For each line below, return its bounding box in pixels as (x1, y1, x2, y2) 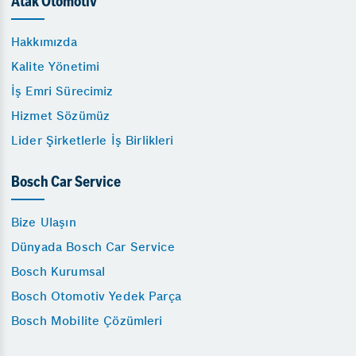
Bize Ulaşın (11, 215, 76, 230)
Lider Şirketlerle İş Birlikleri (11, 133, 174, 149)
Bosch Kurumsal (11, 264, 106, 280)
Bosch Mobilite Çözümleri (11, 313, 163, 329)
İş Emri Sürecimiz (11, 83, 114, 99)
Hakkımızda (11, 34, 78, 50)
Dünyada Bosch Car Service (11, 239, 175, 255)
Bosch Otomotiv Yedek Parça (11, 288, 181, 304)
